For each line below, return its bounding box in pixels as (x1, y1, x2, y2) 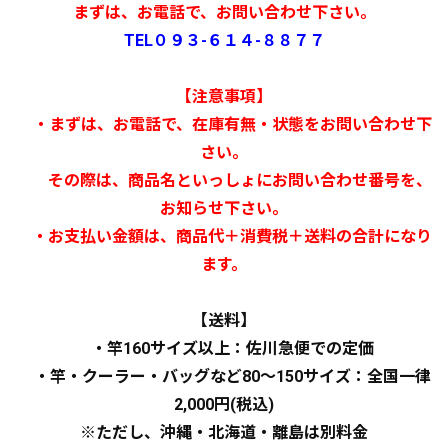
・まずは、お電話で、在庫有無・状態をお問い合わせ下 (16, 115, 432, 134)
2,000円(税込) (174, 395, 274, 414)
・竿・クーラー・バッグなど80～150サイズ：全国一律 (17, 367, 431, 386)
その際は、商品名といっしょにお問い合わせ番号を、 (16, 171, 432, 190)
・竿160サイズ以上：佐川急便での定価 (74, 339, 374, 358)
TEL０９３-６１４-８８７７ (123, 31, 325, 50)
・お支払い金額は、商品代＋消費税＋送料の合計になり (16, 227, 432, 246)
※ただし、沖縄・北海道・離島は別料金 (80, 423, 368, 442)
